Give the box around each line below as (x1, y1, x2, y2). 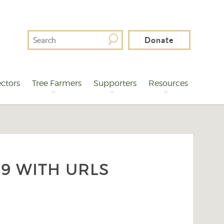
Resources (148, 78, 188, 88)
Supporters (93, 78, 136, 88)
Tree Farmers (31, 78, 81, 88)
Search (27, 31, 50, 40)
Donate (144, 35, 174, 44)
